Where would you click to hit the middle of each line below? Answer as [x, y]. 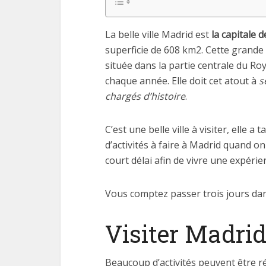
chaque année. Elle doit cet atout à [182, 81]
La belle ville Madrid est [157, 34]
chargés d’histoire [145, 96]
